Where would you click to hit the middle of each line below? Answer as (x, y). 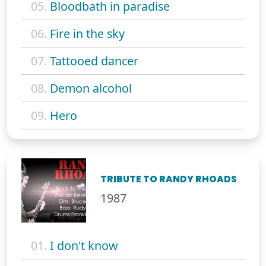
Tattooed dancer (94, 61)
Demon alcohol (91, 88)
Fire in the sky (87, 33)
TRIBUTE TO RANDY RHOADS (169, 179)
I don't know (84, 245)
